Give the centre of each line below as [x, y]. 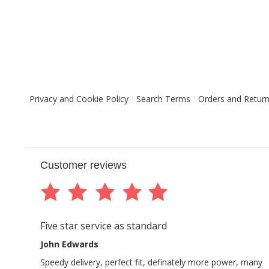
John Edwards [69, 244]
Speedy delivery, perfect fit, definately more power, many [151, 262]
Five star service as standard [103, 226]
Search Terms [163, 99]
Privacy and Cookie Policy [79, 99]
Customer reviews [83, 165]
